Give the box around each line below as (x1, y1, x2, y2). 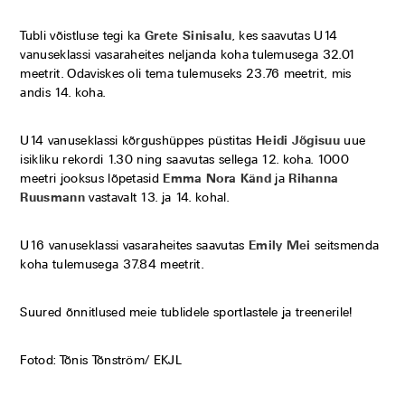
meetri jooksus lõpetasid (20, 171, 164, 186)
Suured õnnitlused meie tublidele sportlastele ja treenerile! (20, 305, 353, 320)
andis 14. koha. (20, 85, 106, 100)
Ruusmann (20, 190, 85, 206)
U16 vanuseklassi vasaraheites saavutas (20, 238, 249, 253)
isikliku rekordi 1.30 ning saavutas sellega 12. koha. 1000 (20, 152, 349, 167)
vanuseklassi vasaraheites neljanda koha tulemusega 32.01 (20, 47, 357, 62)
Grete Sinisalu (145, 28, 232, 44)
